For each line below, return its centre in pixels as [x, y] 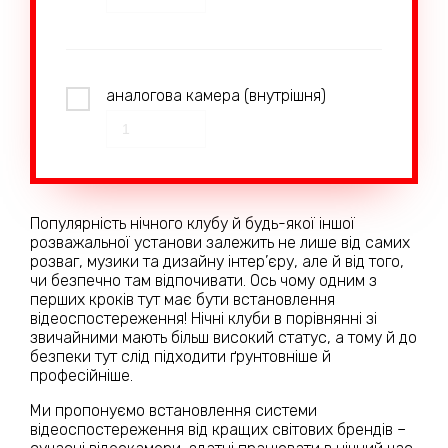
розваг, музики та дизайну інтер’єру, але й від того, [217, 261]
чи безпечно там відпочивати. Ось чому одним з [203, 280]
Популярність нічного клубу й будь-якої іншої [192, 223]
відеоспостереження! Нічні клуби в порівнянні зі [203, 318]
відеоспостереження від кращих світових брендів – [218, 429]
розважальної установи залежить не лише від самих [220, 242]
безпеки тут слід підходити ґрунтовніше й [180, 356]
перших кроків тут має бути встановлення [182, 299]
